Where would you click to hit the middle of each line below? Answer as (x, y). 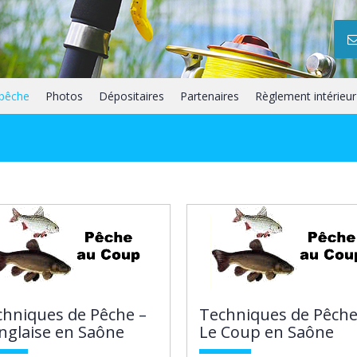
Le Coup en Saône (267, 332)
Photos (64, 96)
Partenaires (210, 96)
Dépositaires (131, 96)
